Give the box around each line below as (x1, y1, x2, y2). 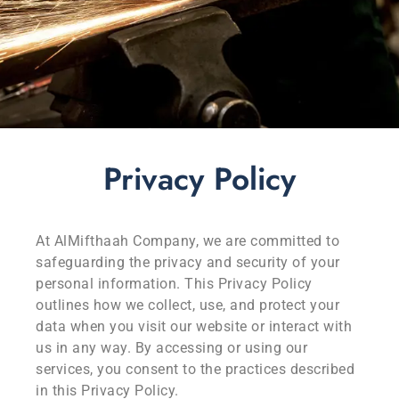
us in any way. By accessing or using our (36, 338, 307, 356)
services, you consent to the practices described (36, 360, 354, 378)
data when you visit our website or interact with (36, 317, 352, 335)
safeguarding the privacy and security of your (36, 253, 340, 271)
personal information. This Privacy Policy (36, 274, 313, 292)
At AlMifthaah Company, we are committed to (36, 232, 339, 249)
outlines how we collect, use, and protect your (36, 296, 339, 313)
